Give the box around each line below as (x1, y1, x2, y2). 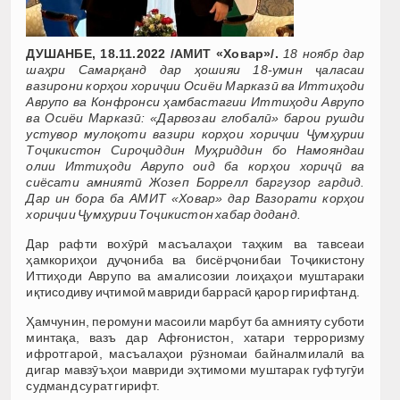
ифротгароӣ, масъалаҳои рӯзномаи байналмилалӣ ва (26, 346, 365, 361)
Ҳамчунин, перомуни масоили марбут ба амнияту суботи (26, 313, 365, 329)
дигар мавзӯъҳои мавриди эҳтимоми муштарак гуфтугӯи (26, 362, 365, 377)
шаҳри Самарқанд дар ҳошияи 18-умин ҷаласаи (26, 62, 365, 77)
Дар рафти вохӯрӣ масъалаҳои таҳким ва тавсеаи (26, 236, 365, 251)
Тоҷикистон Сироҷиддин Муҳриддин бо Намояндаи (26, 142, 365, 157)
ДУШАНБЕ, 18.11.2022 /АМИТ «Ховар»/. (26, 46, 279, 61)
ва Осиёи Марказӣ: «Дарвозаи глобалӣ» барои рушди (26, 110, 365, 125)
